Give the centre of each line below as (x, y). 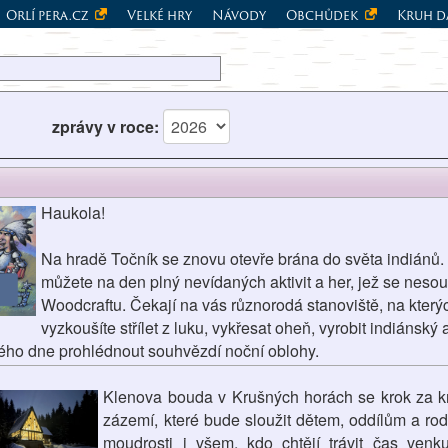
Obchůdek (323, 15)
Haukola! (73, 212)
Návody (239, 15)
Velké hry (159, 15)
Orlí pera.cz (48, 15)
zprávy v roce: (107, 127)
